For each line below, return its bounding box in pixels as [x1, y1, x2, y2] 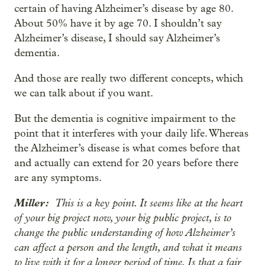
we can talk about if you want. [14, 87, 153, 99]
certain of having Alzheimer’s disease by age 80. [14, 2, 233, 15]
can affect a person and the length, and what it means [14, 241, 242, 254]
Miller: [14, 196, 55, 209]
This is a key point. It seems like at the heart [55, 196, 243, 209]
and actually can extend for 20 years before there [14, 157, 238, 169]
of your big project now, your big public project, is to [14, 211, 231, 224]
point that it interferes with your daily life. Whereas [14, 127, 248, 140]
